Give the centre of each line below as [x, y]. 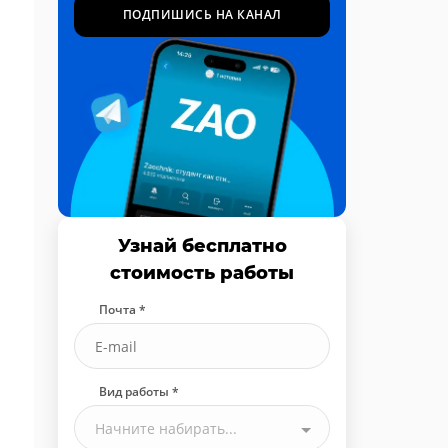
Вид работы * [139, 391]
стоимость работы [202, 273]
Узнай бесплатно [202, 246]
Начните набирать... [166, 428]
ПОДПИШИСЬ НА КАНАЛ [202, 14]
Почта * [122, 309]
